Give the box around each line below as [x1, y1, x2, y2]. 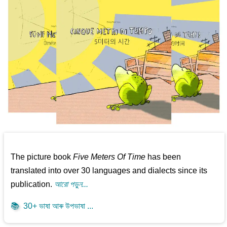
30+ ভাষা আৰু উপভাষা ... [19, 201, 94, 210]
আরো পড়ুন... [54, 179, 89, 188]
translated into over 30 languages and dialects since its [11, 166, 208, 175]
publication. [11, 179, 55, 188]
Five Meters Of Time [73, 152, 146, 161]
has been [145, 152, 181, 161]
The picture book [11, 152, 73, 161]
